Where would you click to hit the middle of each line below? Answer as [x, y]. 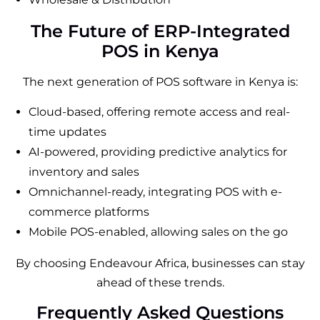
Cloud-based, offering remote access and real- [159, 111]
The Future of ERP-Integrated [160, 31]
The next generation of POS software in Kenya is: [160, 81]
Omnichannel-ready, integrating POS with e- [155, 191]
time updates [67, 131]
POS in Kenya [160, 51]
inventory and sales [84, 171]
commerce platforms [89, 211]
